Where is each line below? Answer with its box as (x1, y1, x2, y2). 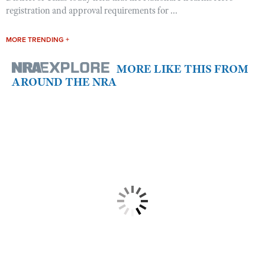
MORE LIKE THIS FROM (117, 62, 248, 77)
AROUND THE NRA (12, 75, 117, 90)
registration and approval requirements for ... (6, 5, 177, 17)
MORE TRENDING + (6, 35, 69, 44)
